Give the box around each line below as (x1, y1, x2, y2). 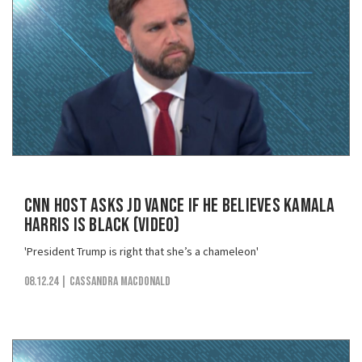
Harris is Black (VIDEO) (24, 213, 180, 237)
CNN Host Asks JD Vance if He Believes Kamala (24, 193, 335, 217)
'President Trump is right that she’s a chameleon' (24, 243, 259, 259)
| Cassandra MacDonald (61, 273, 170, 289)
